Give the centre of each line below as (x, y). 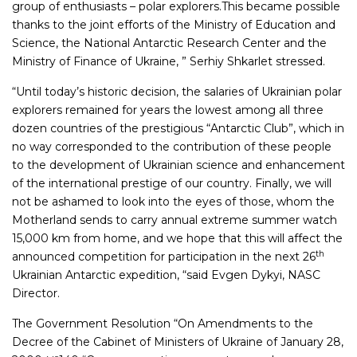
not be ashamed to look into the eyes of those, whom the (173, 202)
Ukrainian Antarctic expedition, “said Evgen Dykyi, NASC (166, 275)
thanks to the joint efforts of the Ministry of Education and (174, 25)
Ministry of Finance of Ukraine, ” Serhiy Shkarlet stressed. (169, 62)
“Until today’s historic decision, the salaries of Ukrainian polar (177, 92)
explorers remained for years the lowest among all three (168, 110)
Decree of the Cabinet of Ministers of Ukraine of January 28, (178, 342)
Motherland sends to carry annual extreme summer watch (175, 220)
